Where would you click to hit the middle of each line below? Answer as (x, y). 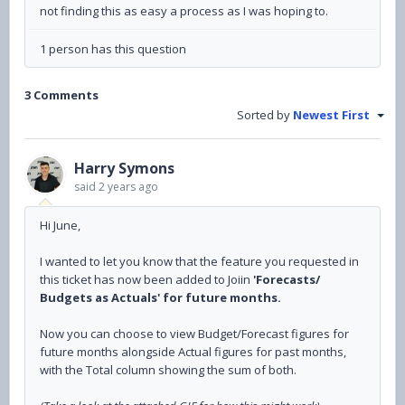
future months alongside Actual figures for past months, (193, 352)
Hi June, (60, 226)
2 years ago (128, 187)
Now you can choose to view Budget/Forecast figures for (194, 334)
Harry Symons (124, 169)
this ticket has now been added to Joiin (146, 280)
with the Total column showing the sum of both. (168, 370)
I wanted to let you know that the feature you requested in (199, 262)
